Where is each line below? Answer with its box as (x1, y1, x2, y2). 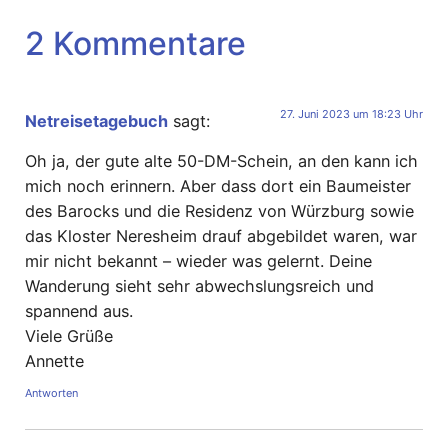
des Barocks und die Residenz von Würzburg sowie (25, 200, 414, 221)
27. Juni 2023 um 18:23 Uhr (280, 107, 423, 122)
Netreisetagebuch (25, 111, 168, 132)
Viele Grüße (25, 325, 113, 346)
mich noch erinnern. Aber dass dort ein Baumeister (25, 175, 411, 196)
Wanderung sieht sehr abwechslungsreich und (25, 275, 374, 296)
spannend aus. (25, 300, 133, 321)
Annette (25, 350, 84, 371)
